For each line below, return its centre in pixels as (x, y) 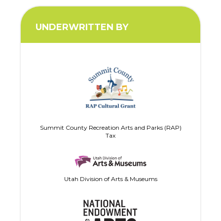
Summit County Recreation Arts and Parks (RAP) (110, 127)
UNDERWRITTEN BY (82, 27)
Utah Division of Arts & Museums (110, 179)
